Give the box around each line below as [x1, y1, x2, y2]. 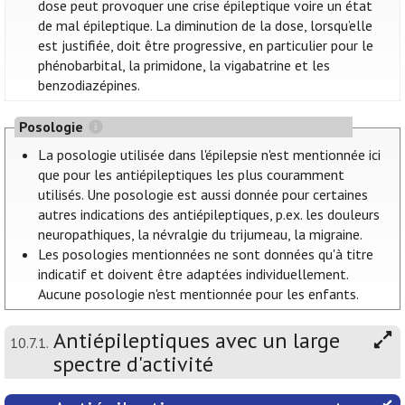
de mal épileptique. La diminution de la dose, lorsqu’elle [38, 16, 373, 35]
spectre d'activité [53, 350, 213, 379]
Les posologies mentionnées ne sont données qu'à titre [38, 245, 374, 264]
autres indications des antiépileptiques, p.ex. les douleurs [38, 205, 381, 224]
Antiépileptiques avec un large [53, 326, 340, 355]
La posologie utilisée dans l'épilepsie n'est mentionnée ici [38, 146, 381, 165]
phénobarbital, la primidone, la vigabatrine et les [38, 56, 331, 75]
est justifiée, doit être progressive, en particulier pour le [38, 36, 374, 55]
